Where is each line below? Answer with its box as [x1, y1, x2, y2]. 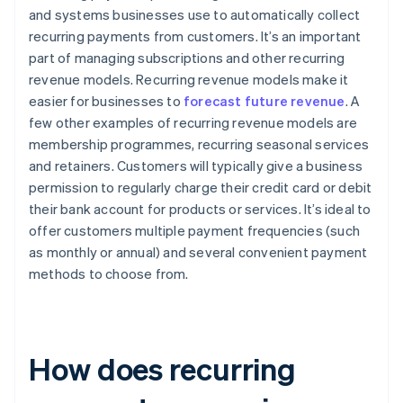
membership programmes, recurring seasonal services [29, 135, 370, 154]
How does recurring [29, 349, 297, 389]
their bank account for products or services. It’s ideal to [29, 200, 372, 219]
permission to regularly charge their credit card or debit [29, 178, 372, 197]
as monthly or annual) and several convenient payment [29, 243, 368, 262]
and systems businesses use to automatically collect [29, 5, 361, 24]
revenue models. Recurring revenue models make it [29, 70, 349, 89]
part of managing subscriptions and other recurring [29, 49, 345, 67]
